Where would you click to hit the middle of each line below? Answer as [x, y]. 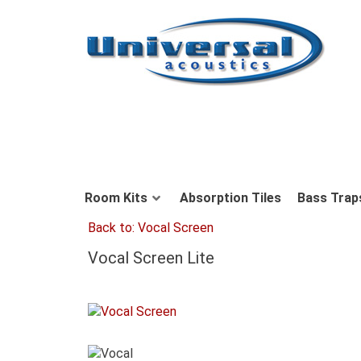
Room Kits [116, 198]
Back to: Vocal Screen [151, 228]
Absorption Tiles [230, 198]
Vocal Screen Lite [151, 258]
